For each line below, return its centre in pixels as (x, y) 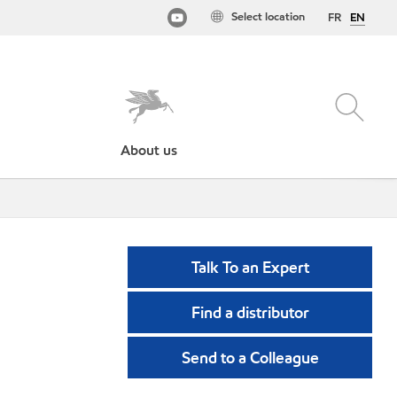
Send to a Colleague (250, 358)
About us (149, 150)
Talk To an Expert (250, 267)
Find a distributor (250, 312)
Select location (268, 17)
